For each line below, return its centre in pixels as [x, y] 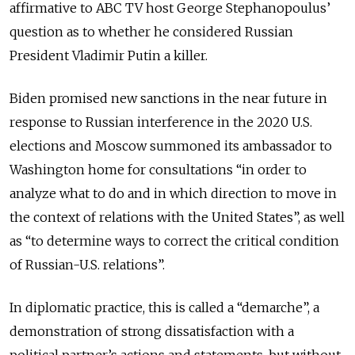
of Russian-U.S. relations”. [87, 265]
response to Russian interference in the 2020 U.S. [161, 122]
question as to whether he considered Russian [151, 32]
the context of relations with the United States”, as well [177, 217]
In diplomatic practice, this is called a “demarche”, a [164, 307]
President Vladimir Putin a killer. [109, 55]
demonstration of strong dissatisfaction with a [152, 331]
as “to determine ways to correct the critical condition [174, 241]
